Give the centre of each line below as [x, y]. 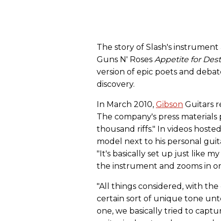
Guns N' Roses [126, 60]
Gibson [169, 105]
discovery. [116, 84]
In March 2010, [126, 105]
